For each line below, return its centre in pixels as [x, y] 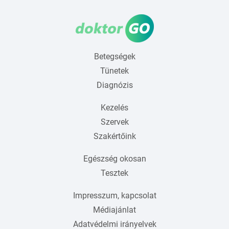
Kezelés [114, 107]
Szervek [114, 122]
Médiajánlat [114, 210]
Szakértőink [114, 136]
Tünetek [114, 71]
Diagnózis [114, 85]
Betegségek [114, 56]
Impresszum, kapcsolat [114, 195]
